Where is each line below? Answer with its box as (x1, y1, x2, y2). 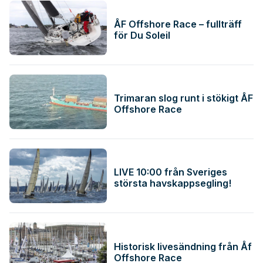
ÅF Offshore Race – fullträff (114, 18, 242, 31)
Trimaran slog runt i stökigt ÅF (114, 92, 254, 104)
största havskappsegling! (114, 177, 232, 190)
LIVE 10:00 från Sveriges (114, 166, 228, 178)
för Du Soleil (114, 29, 171, 42)
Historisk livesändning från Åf (114, 240, 252, 252)
